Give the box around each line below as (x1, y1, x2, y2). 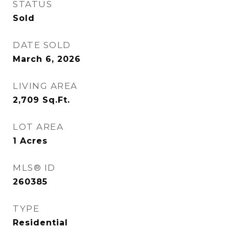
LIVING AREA (13, 81, 78, 91)
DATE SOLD (13, 40, 71, 50)
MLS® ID (13, 163, 56, 173)
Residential (13, 218, 68, 227)
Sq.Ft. (42, 95, 70, 105)
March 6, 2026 (13, 54, 81, 64)
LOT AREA (13, 122, 63, 132)
